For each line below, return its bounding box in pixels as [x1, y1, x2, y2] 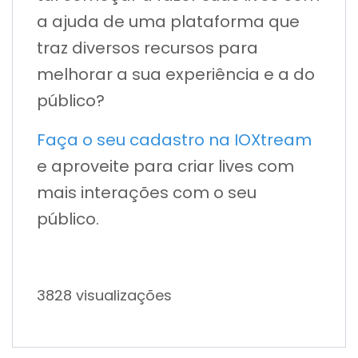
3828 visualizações [37, 285, 172, 306]
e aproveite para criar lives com [37, 155, 294, 178]
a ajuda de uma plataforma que [37, 10, 300, 34]
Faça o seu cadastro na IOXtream [37, 129, 312, 152]
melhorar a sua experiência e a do [37, 63, 315, 86]
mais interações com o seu [37, 181, 257, 205]
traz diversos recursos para [37, 37, 258, 60]
